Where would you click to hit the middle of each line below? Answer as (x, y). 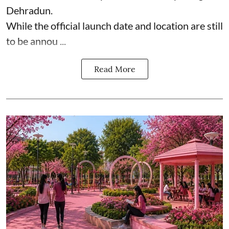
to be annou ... (36, 41)
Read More (114, 69)
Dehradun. (29, 10)
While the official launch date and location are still (114, 25)
